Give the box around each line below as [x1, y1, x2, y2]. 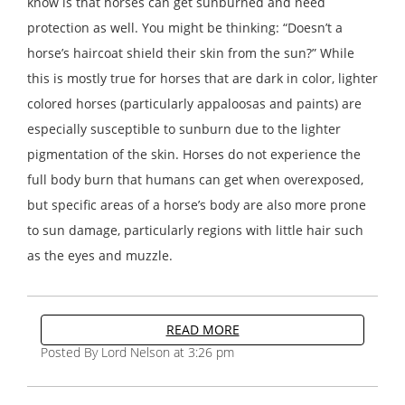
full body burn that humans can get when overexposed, [27, 170, 363, 188]
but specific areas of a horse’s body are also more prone [27, 195, 366, 213]
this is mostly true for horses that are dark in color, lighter [27, 69, 378, 87]
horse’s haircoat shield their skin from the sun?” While [27, 43, 354, 61]
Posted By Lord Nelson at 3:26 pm [41, 343, 234, 361]
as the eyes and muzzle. [27, 246, 173, 264]
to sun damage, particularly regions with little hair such [27, 221, 363, 239]
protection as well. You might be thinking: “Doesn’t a [27, 18, 343, 36]
